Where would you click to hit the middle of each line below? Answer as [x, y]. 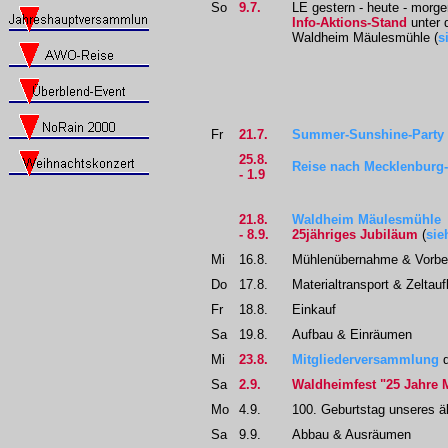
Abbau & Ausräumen [351, 435]
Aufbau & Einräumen [352, 335]
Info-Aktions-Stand [349, 23]
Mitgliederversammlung [365, 360]
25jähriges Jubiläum [357, 235]
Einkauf [314, 310]
